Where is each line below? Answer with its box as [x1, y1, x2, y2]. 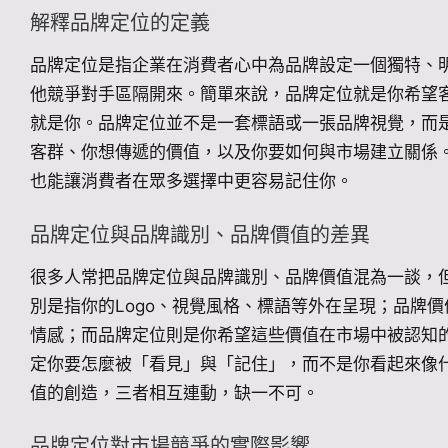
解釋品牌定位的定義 [30, 11, 210, 36]
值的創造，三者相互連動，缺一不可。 [30, 382, 319, 403]
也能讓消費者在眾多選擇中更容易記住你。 [30, 171, 353, 192]
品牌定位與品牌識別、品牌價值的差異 [30, 222, 370, 247]
